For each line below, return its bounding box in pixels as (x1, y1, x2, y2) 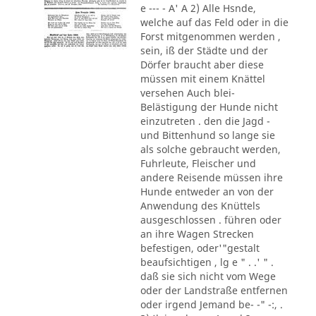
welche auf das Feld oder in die (140, 15, 288, 29)
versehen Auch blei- (140, 85, 235, 99)
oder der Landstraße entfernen (140, 283, 288, 297)
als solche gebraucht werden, (140, 142, 281, 156)
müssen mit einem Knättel (140, 71, 265, 85)
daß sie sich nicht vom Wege (140, 269, 276, 283)
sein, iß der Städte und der (140, 43, 268, 57)
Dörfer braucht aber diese (140, 57, 264, 71)
